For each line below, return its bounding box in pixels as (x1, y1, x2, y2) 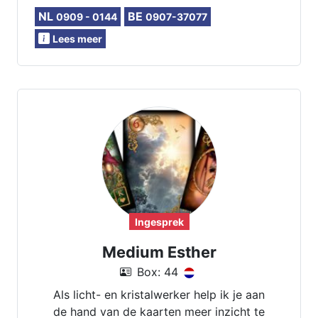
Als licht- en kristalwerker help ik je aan (53, 287, 265, 302)
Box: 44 (137, 265, 178, 279)
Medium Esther (102, 243, 216, 261)
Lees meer (53, 33, 102, 45)
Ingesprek (134, 216, 184, 228)
